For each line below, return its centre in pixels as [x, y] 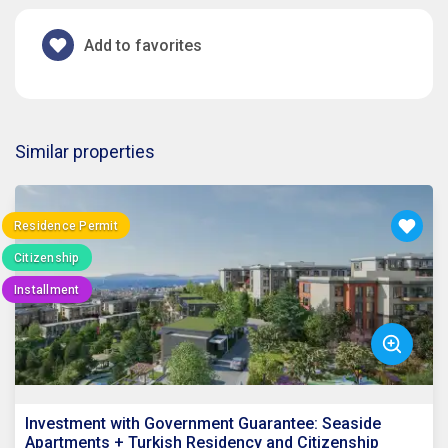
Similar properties [85, 152]
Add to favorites [143, 45]
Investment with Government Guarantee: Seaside [203, 424]
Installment [47, 289]
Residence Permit [66, 225]
